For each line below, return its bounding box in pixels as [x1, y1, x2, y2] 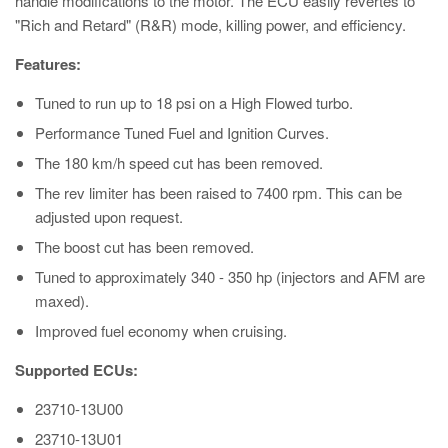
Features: [15, 52, 81, 75]
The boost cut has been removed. [35, 235, 254, 257]
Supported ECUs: [15, 358, 138, 381]
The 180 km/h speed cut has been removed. [35, 151, 323, 173]
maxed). [35, 289, 89, 311]
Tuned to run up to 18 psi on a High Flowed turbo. [35, 91, 353, 113]
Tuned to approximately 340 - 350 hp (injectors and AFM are [35, 265, 425, 287]
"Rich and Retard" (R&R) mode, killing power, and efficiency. [15, 13, 406, 35]
